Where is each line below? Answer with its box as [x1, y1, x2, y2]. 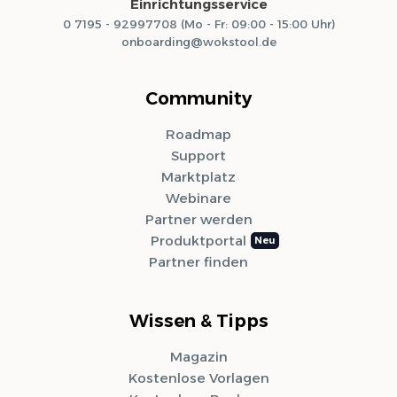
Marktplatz [161, 168, 236, 186]
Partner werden [144, 211, 253, 229]
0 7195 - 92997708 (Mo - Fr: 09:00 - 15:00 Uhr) [62, 17, 335, 32]
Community [145, 88, 252, 110]
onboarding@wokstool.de [121, 35, 276, 50]
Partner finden [149, 253, 248, 271]
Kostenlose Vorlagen [128, 370, 269, 387]
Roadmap [166, 126, 231, 144]
